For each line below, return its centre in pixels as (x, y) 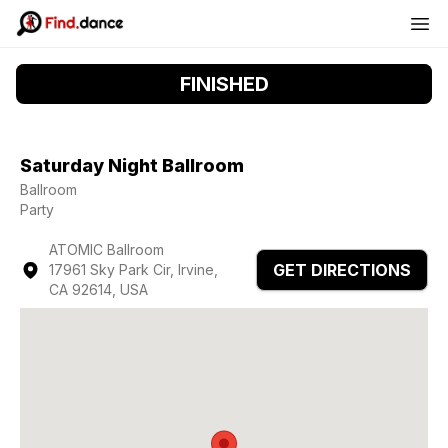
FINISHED (224, 84)
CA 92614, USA (98, 289)
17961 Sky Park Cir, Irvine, (133, 269)
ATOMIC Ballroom (106, 249)
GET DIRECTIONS (342, 270)
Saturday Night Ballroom (132, 165)
